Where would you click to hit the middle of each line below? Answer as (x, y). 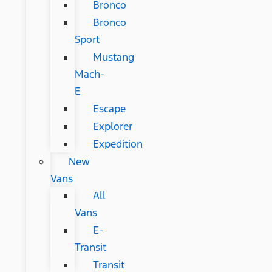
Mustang (113, 57)
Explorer (112, 126)
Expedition (117, 144)
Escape (109, 108)
